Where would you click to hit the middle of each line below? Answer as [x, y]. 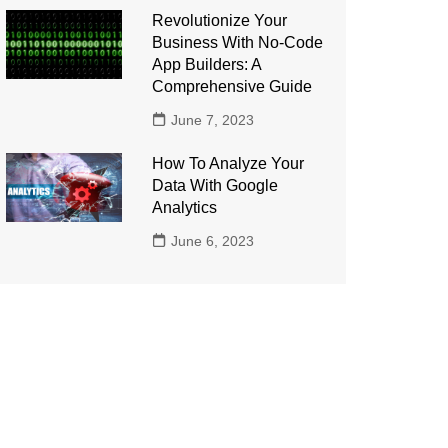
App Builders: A [206, 64]
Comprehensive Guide [231, 86]
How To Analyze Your [227, 163]
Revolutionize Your [219, 20]
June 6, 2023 [212, 241]
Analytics [184, 207]
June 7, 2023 [212, 120]
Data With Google [214, 185]
